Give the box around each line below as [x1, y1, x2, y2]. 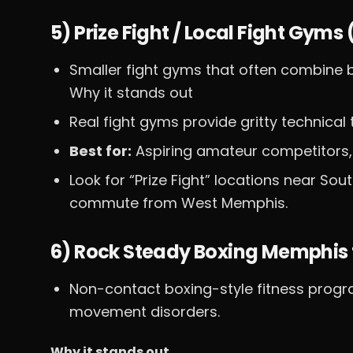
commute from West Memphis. [69, 193, 288, 213]
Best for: [69, 141, 132, 161]
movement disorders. [69, 302, 220, 321]
